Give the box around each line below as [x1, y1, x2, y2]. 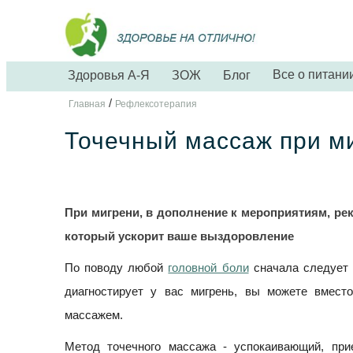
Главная [69, 98, 106, 110]
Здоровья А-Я [68, 69, 150, 83]
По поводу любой [65, 261, 169, 275]
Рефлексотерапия [115, 98, 197, 110]
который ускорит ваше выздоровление [65, 229, 294, 243]
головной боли [168, 261, 249, 275]
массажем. [65, 308, 123, 322]
